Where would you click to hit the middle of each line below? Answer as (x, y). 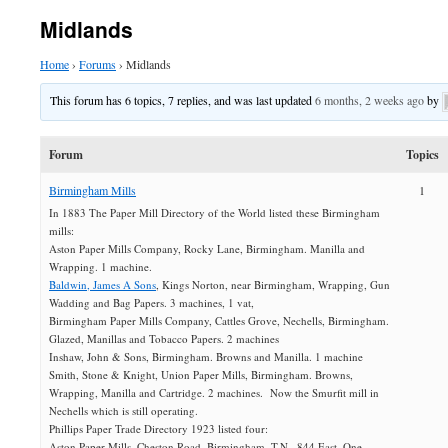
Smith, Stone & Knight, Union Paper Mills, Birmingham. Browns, (201, 375)
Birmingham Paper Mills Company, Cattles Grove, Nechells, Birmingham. (219, 321)
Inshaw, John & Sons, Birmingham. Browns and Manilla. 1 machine (206, 357)
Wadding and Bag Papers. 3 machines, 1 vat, (151, 303)
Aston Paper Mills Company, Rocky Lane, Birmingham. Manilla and (207, 249)
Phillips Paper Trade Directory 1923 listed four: (158, 429)
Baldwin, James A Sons (102, 285)
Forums (97, 64)
